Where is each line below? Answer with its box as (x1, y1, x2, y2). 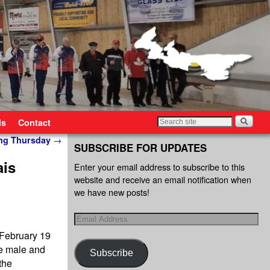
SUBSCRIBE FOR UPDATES (74, 140, 207, 155)
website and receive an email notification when (74, 173, 251, 186)
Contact (18, 116, 51, 128)
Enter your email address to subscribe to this (74, 160, 245, 174)
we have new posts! (74, 186, 149, 199)
